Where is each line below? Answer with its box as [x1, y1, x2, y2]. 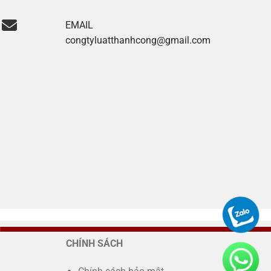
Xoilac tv [65, 62, 103, 74]
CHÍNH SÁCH [65, 238, 123, 250]
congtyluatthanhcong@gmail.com [65, 34, 211, 47]
